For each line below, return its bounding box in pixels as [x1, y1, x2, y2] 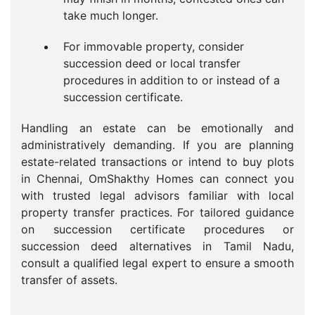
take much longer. [63, 8, 158, 22]
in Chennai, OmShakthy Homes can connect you [21, 172, 294, 186]
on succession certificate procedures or [21, 222, 294, 236]
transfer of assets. [21, 273, 117, 287]
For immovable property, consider [63, 39, 244, 53]
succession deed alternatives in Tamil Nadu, [21, 239, 294, 253]
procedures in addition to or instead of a [63, 73, 280, 87]
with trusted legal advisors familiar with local [21, 188, 294, 202]
